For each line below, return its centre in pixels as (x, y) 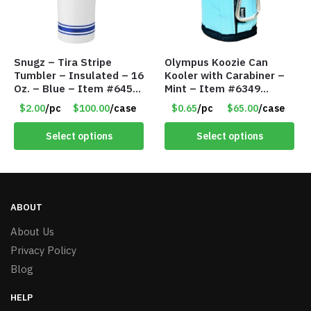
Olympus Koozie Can (217, 62)
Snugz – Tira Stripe (63, 62)
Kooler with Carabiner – (225, 76)
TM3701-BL (42, 102)
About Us (32, 232)
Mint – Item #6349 (213, 89)
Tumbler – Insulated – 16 (79, 76)
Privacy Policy (43, 251)
